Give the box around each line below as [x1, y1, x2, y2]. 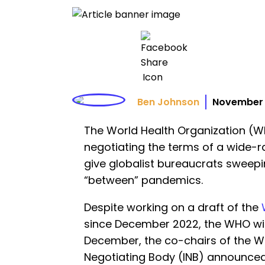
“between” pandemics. [84, 172, 203, 188]
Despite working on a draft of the [84, 199, 261, 215]
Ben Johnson [137, 95, 199, 109]
